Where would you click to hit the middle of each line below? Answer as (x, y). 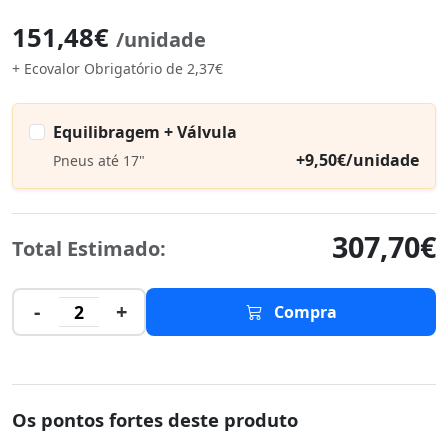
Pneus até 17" (99, 160)
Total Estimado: (89, 248)
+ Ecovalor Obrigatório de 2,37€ (117, 68)
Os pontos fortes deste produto (155, 419)
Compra (303, 312)
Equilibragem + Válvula (145, 132)
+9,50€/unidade (357, 160)
